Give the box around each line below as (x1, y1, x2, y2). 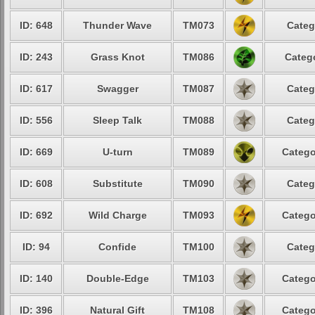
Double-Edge (86, 273, 149, 284)
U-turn (102, 146, 133, 157)
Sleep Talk (93, 115, 142, 126)
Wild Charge (88, 210, 147, 221)
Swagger (96, 83, 139, 94)
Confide (98, 241, 136, 252)
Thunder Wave (83, 20, 152, 31)
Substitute (92, 178, 143, 189)
